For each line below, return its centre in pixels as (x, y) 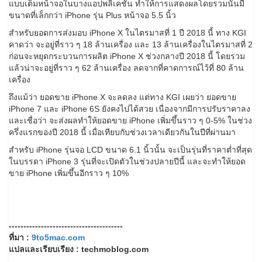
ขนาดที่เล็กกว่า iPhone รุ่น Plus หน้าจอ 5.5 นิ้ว (92, 15)
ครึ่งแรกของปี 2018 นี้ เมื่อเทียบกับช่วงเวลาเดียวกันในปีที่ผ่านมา (122, 132)
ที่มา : (20, 238)
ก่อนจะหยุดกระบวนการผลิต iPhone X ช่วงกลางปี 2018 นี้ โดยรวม (127, 56)
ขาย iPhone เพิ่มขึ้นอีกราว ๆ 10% (69, 173)
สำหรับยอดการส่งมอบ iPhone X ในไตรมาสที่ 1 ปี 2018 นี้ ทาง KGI (127, 33)
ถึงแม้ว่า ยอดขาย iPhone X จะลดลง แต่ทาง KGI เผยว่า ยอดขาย (123, 97)
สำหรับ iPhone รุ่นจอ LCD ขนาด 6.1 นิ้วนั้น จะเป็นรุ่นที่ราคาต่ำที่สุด (130, 150)
